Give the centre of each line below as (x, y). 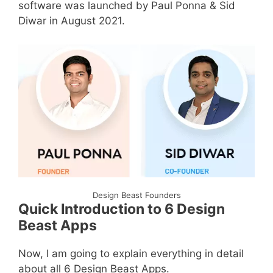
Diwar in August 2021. (72, 21)
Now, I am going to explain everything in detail (131, 253)
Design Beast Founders (136, 195)
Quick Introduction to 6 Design (122, 209)
